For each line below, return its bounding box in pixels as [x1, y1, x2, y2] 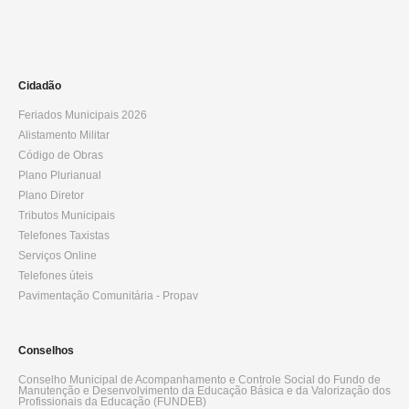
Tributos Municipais [18, 209, 115, 222]
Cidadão [18, 79, 61, 92]
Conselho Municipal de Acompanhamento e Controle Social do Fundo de [18, 373, 381, 386]
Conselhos [18, 344, 74, 357]
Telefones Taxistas [18, 229, 110, 242]
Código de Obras [18, 149, 103, 162]
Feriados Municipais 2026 [18, 109, 147, 121]
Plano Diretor [18, 189, 84, 202]
